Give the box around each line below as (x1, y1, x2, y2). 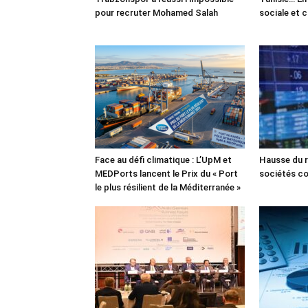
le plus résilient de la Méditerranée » (95, 181, 241, 192)
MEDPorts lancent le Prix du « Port (95, 168, 238, 179)
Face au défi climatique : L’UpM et (95, 154, 232, 165)
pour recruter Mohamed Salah (95, 7, 218, 18)
